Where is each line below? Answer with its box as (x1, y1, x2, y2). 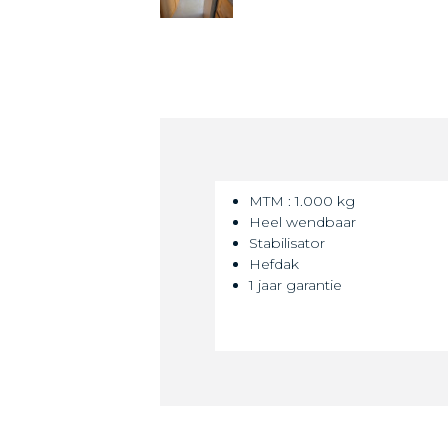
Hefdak (249, 254, 299, 273)
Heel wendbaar (249, 212, 356, 231)
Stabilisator (249, 233, 325, 252)
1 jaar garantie (249, 275, 342, 294)
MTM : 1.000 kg (249, 191, 355, 210)
